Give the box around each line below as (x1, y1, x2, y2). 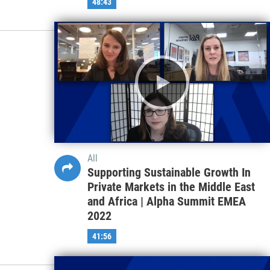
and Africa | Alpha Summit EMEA (87, 194, 246, 209)
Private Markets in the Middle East (87, 180, 255, 195)
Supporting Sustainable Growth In (87, 165, 251, 180)
